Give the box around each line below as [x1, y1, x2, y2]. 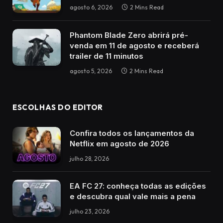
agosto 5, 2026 [70, 67, 112, 75]
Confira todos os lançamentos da [70, 128, 194, 138]
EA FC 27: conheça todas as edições [70, 181, 206, 191]
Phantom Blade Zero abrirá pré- [70, 30, 188, 40]
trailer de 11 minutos [70, 51, 143, 61]
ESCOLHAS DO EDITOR [12, 102, 103, 112]
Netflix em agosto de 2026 [70, 138, 169, 148]
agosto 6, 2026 [70, 3, 112, 11]
